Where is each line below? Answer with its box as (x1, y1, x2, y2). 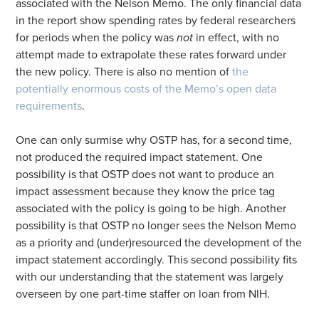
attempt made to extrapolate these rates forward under (16, 47, 287, 62)
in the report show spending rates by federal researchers (16, 13, 296, 28)
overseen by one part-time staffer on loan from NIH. (16, 286, 271, 301)
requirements (16, 98, 83, 113)
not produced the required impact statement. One (16, 150, 263, 164)
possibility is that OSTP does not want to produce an (16, 167, 275, 182)
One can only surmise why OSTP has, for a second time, (16, 132, 293, 147)
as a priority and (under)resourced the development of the (16, 235, 303, 250)
